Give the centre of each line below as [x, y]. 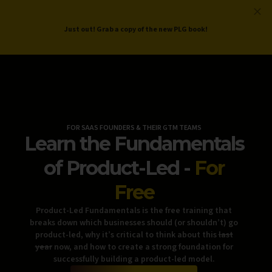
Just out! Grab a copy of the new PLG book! [136, 29]
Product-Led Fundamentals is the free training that [134, 211]
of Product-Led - [119, 168]
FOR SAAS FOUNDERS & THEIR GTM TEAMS [134, 128]
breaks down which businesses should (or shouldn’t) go [134, 223]
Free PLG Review [187, 24]
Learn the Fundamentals [134, 144]
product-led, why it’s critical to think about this [127, 235]
